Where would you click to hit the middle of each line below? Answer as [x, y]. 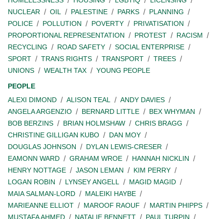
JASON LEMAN [100, 170]
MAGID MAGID [153, 182]
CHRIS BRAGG [159, 123]
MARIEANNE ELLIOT [41, 206]
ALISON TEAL [88, 100]
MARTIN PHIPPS [176, 206]
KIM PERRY [152, 170]
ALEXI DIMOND [32, 100]
